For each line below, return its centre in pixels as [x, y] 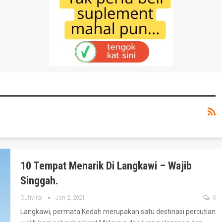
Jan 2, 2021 [70, 198]
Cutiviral [32, 198]
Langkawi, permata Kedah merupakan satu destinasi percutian [118, 212]
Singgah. [39, 181]
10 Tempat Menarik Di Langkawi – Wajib [106, 166]
